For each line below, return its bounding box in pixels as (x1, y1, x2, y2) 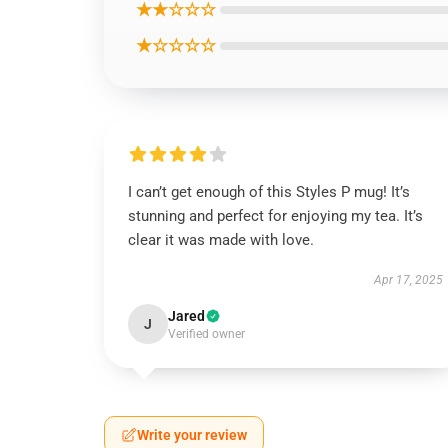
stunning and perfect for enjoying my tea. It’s (128, 207, 423, 225)
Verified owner (168, 327, 245, 341)
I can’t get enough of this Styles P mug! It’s (128, 183, 410, 201)
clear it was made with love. (128, 231, 314, 249)
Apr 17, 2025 (373, 273, 443, 287)
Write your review (137, 427, 247, 443)
